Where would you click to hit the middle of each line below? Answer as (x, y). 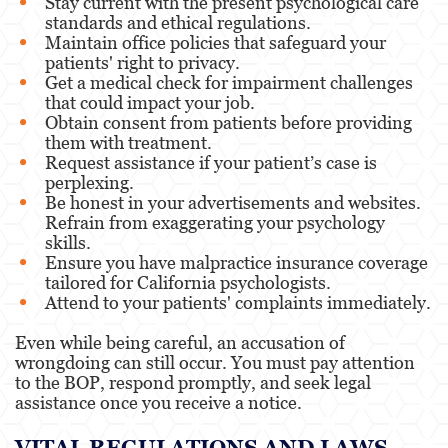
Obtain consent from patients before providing (228, 122)
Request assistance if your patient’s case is (211, 162)
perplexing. (89, 182)
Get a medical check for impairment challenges (229, 82)
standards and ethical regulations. (178, 22)
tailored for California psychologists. (188, 282)
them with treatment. (128, 142)
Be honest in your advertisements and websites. (233, 202)
